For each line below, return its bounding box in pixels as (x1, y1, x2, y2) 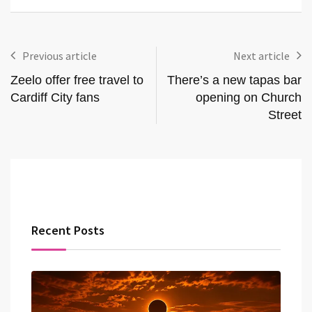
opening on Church (196, 90, 302, 104)
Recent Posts (31, 221, 104, 238)
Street (268, 107, 302, 122)
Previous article (22, 48, 97, 63)
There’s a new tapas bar (167, 72, 302, 87)
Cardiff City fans (10, 90, 100, 104)
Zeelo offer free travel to (10, 72, 143, 87)
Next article (233, 48, 290, 63)
